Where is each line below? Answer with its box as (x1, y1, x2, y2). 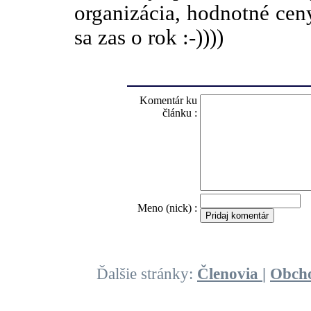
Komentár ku (139, 94, 197, 107)
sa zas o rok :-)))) (74, 26, 224, 50)
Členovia (197, 265, 262, 283)
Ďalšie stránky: (96, 265, 197, 283)
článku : (162, 107, 197, 119)
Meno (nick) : (137, 202, 197, 215)
